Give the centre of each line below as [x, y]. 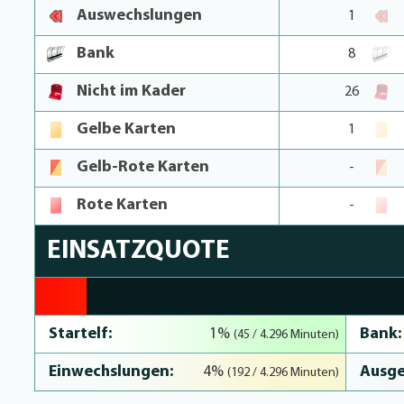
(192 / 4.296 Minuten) [284, 373]
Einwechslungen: [111, 372]
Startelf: [80, 334]
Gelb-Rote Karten [143, 167]
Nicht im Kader [131, 92]
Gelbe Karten [126, 129]
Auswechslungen [139, 16]
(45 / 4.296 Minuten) [287, 335]
